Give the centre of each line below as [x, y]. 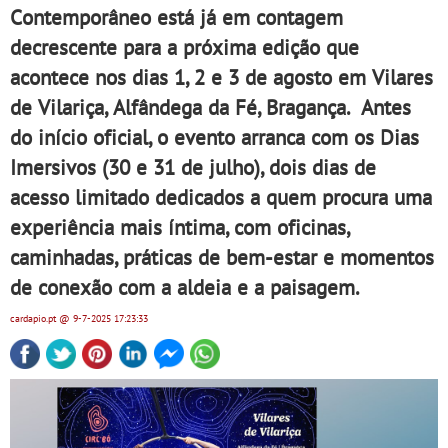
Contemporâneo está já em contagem [176, 17]
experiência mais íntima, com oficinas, [180, 227]
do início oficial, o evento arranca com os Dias [214, 137]
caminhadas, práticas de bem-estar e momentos [222, 257]
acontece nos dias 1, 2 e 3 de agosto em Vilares [221, 77]
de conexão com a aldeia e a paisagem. [185, 287]
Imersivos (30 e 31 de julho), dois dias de [193, 167]
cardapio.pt [34, 318]
